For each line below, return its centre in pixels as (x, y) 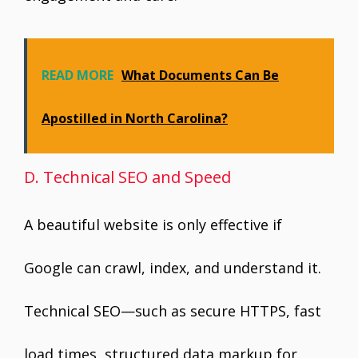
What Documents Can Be (200, 75)
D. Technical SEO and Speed (127, 177)
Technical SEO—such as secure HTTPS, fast (173, 311)
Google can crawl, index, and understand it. (173, 268)
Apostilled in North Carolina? (135, 118)
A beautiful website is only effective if (153, 225)
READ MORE (78, 75)
